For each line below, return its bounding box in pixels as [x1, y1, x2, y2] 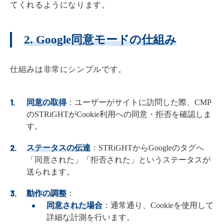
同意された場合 [46, 201, 102, 210]
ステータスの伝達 [26, 143, 90, 152]
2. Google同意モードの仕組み [24, 33, 176, 46]
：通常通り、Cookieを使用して [102, 201, 213, 210]
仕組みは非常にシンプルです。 [10, 65, 126, 74]
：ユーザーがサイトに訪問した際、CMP [66, 98, 211, 107]
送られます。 [26, 167, 74, 176]
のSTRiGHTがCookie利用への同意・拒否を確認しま [26, 110, 211, 119]
